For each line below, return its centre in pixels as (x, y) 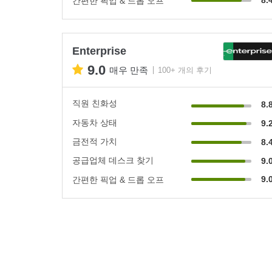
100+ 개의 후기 (185, 70)
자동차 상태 (95, 122)
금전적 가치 (95, 141)
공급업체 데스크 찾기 (113, 160)
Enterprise (99, 51)
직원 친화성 (95, 103)
